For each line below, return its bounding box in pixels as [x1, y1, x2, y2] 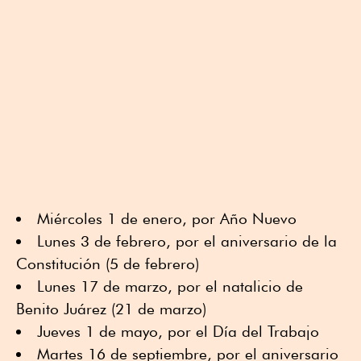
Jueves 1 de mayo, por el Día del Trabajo [37, 322, 319, 340]
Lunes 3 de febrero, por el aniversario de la [37, 231, 337, 250]
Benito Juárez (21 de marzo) [16, 299, 206, 317]
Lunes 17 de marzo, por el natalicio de [37, 276, 303, 295]
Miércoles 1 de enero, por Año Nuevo [37, 209, 297, 227]
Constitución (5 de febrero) [16, 254, 208, 272]
